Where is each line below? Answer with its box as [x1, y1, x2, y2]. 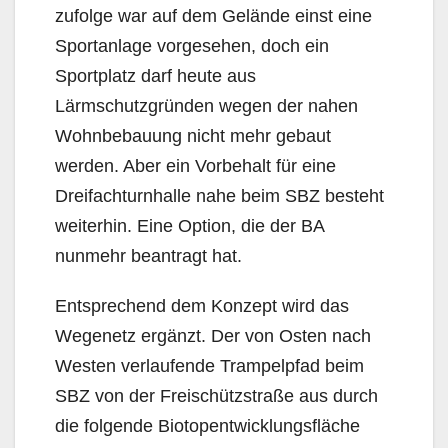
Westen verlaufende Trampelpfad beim [55, 355, 364, 376]
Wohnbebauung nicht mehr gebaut [55, 125, 331, 146]
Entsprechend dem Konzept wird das [55, 295, 349, 316]
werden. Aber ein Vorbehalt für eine [55, 155, 336, 176]
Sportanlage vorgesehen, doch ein [55, 35, 329, 56]
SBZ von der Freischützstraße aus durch [55, 385, 378, 406]
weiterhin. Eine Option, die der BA [55, 215, 324, 236]
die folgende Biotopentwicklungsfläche [55, 415, 360, 436]
